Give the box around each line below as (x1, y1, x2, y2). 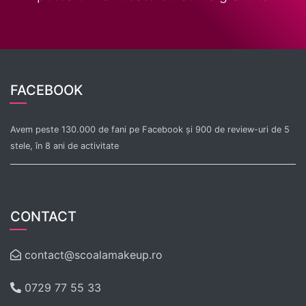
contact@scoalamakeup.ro (21, 247, 163, 262)
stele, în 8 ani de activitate (10, 140, 119, 151)
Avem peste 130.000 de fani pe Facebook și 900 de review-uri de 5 (10, 124, 290, 135)
